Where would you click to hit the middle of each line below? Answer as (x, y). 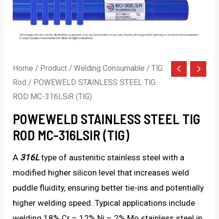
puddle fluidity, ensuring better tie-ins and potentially (109, 188)
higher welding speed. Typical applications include (104, 203)
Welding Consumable (109, 68)
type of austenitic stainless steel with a (112, 158)
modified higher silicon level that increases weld (101, 173)
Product (54, 68)
